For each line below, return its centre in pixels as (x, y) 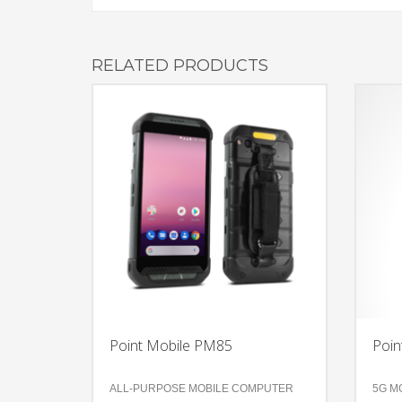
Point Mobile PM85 (171, 346)
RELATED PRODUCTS (180, 65)
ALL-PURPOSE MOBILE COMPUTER (201, 389)
